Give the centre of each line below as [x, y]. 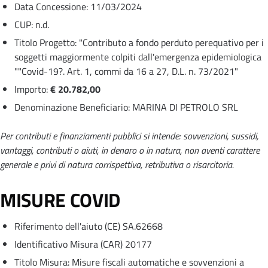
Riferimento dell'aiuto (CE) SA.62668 [89, 226]
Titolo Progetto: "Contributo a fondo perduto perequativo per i [139, 42]
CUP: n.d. [32, 24]
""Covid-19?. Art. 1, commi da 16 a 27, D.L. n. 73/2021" [126, 71]
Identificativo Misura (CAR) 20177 [83, 244]
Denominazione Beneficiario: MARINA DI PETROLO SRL [126, 107]
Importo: [32, 89]
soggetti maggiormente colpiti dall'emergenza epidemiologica [138, 57]
